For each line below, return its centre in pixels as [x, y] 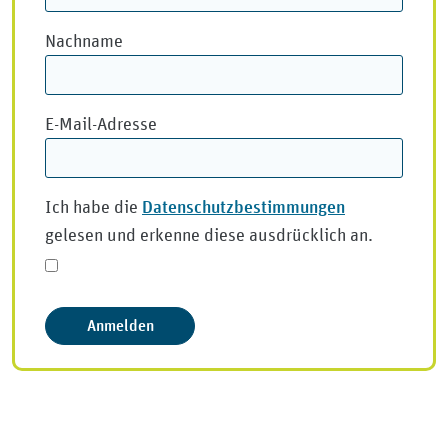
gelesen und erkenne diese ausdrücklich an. [209, 235]
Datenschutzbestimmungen [243, 206]
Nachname [84, 41]
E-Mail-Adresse [101, 124]
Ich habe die [93, 207]
